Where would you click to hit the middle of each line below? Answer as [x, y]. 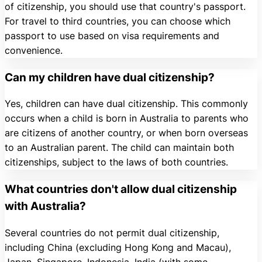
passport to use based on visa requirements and [112, 35]
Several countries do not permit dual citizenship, [112, 232]
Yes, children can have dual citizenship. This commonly [126, 104]
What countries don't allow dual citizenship [121, 189]
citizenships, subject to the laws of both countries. [116, 162]
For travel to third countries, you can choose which [118, 21]
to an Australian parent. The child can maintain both [119, 148]
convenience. [34, 50]
